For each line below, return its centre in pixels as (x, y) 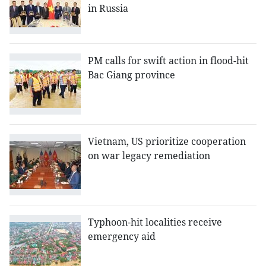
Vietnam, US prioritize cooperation (167, 142)
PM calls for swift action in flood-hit (168, 61)
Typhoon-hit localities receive (155, 222)
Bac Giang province (132, 75)
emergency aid (122, 237)
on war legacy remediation (149, 156)
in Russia (108, 9)
